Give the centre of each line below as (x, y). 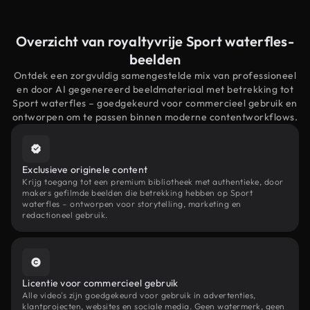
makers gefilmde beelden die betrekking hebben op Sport (137, 193)
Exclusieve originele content (85, 170)
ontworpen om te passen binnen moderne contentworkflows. (155, 117)
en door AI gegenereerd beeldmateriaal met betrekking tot (155, 89)
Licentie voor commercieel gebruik (100, 283)
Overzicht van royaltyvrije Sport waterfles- (155, 41)
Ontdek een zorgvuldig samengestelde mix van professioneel (155, 75)
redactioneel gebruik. (65, 215)
